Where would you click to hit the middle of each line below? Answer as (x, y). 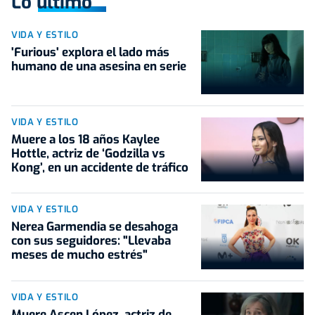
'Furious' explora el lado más (90, 52)
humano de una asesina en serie (99, 66)
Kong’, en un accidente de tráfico (100, 168)
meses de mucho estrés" (79, 255)
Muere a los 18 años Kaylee (85, 140)
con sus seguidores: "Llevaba (91, 241)
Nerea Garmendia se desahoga (95, 227)
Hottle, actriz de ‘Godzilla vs (88, 154)
